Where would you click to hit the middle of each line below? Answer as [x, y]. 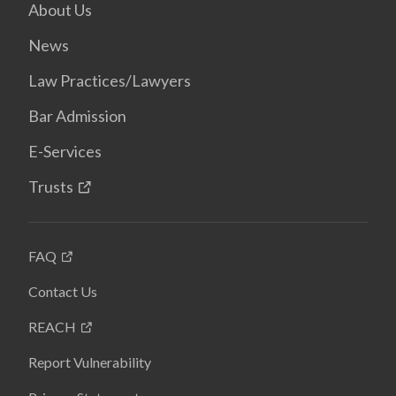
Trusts [51, 187]
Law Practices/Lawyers [110, 80]
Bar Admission [77, 116]
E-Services [65, 151]
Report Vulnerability [90, 362]
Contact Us [63, 291]
